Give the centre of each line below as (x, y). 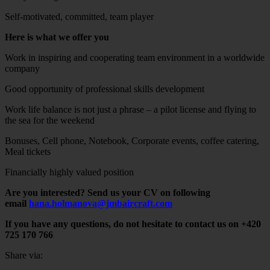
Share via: (24, 255)
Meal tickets (28, 151)
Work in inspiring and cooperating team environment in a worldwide (135, 57)
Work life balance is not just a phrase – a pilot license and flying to (130, 109)
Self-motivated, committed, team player (79, 16)
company (22, 68)
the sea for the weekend (50, 120)
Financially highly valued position (69, 172)
